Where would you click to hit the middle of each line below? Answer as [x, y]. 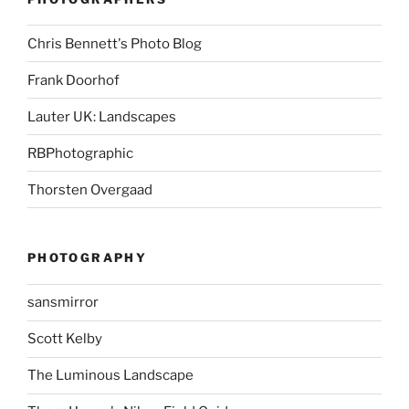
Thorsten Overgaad [90, 189]
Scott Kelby [65, 339]
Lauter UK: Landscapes [102, 116]
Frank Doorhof [73, 80]
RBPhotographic [80, 153]
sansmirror [63, 303]
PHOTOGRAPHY [87, 258]
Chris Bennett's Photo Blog [115, 43]
